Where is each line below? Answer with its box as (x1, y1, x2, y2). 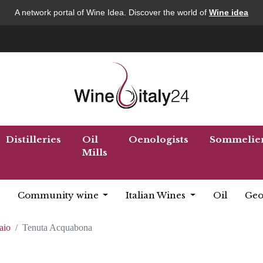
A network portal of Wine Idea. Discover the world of (15, 8, 209, 17)
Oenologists (129, 134, 188, 145)
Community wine (17, 190, 101, 201)
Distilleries (6, 134, 61, 145)
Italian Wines (126, 190, 188, 201)
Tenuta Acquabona (22, 222, 92, 232)
